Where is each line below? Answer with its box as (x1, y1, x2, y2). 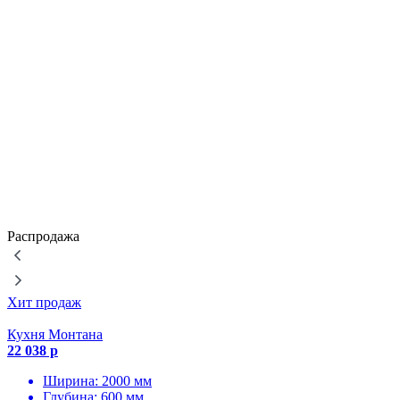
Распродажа (7, 229, 79, 244)
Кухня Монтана (7, 327, 103, 342)
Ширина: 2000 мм (43, 373, 152, 388)
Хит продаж (7, 295, 81, 310)
